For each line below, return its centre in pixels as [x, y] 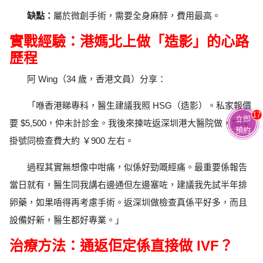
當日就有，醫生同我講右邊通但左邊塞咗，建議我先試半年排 [128, 185]
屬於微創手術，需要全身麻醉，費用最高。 [137, 15]
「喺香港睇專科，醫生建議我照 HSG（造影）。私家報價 [139, 106]
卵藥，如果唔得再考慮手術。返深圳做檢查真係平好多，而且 [128, 203]
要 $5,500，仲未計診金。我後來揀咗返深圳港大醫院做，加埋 [129, 123]
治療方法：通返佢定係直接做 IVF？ [121, 246]
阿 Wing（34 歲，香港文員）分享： [97, 79]
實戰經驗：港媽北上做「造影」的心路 [129, 41]
